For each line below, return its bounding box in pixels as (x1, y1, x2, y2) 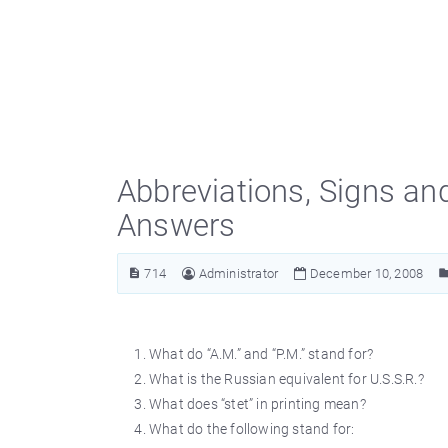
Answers (117, 207, 236, 244)
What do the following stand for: (149, 421, 355, 437)
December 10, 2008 (306, 266, 424, 281)
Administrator (198, 266, 279, 281)
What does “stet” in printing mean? (149, 396, 366, 412)
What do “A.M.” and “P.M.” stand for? (149, 346, 374, 362)
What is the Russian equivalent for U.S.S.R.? (149, 371, 424, 387)
